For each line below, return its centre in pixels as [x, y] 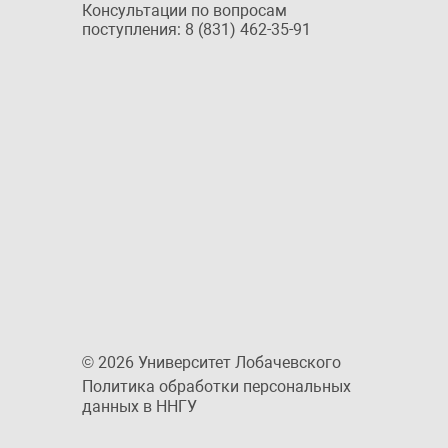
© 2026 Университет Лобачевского [211, 362]
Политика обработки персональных [216, 386]
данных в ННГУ [139, 406]
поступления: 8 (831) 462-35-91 [196, 29]
